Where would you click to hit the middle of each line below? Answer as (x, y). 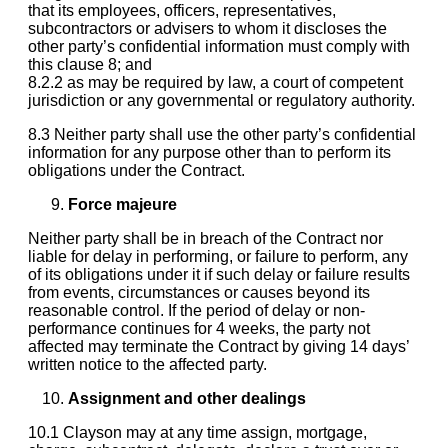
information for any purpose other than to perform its (209, 152)
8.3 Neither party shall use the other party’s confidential (222, 134)
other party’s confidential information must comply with (219, 46)
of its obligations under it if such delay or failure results (219, 274)
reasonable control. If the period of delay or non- (196, 310)
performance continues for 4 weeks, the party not (199, 328)
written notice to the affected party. (147, 364)
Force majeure (122, 204)
